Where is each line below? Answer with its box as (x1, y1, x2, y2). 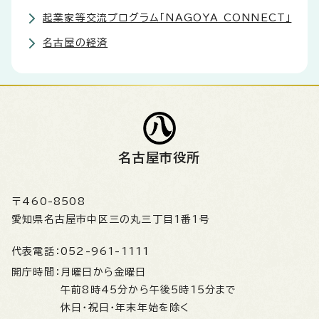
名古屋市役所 (118, 151, 201, 164)
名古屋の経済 (43, 38, 108, 48)
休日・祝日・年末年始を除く (61, 303, 190, 313)
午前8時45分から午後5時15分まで (61, 285, 237, 295)
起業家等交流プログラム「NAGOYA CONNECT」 (43, 13, 292, 23)
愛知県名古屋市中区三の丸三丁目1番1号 (11, 214, 210, 224)
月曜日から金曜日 (61, 267, 154, 277)
